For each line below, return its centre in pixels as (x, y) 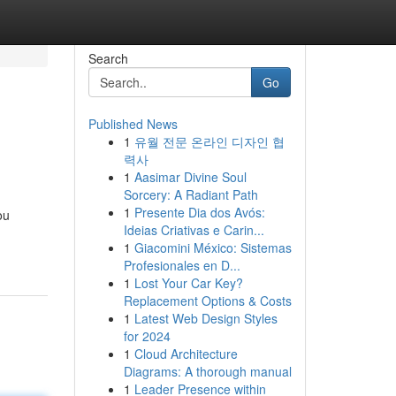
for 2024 (147, 336)
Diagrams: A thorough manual (207, 371)
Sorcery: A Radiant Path (190, 194)
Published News (133, 124)
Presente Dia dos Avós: (199, 212)
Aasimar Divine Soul (190, 177)
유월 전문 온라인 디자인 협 (209, 141)
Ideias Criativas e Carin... (194, 230)
